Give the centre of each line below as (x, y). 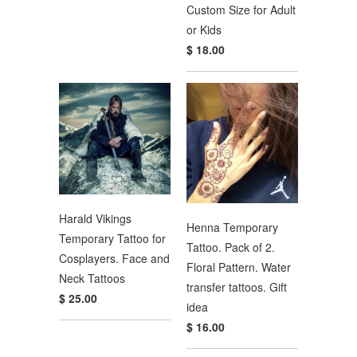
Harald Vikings (95, 218)
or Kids (204, 30)
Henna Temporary (232, 227)
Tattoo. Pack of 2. (231, 247)
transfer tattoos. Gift (237, 286)
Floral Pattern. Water (239, 267)
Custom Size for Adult (241, 10)
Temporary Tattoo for (112, 238)
